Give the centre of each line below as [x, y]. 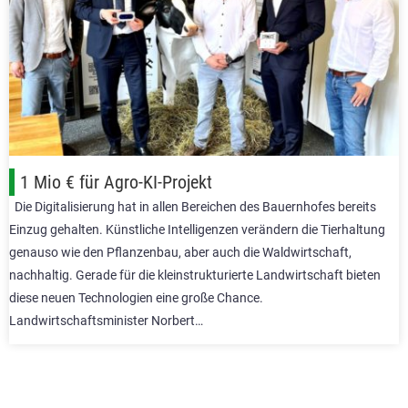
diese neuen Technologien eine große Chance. [136, 297]
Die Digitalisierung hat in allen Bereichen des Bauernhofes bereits [193, 206]
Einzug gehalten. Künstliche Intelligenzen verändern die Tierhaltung [197, 229]
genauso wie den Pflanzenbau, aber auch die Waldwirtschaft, [180, 252]
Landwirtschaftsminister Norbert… [106, 320]
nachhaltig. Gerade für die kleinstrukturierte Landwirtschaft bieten [195, 275]
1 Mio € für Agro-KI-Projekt [116, 182]
